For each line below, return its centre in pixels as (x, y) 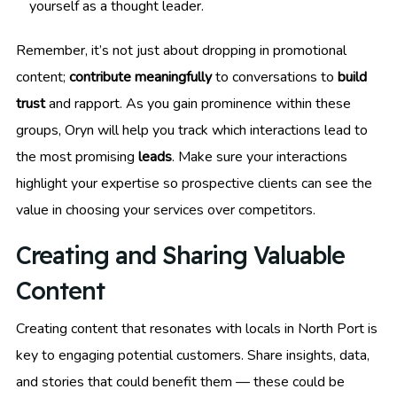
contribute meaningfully (140, 78)
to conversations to (275, 78)
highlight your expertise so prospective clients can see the (194, 184)
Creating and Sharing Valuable (180, 256)
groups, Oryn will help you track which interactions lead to (192, 131)
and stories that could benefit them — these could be (180, 382)
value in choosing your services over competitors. (166, 210)
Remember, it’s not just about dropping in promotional (181, 51)
